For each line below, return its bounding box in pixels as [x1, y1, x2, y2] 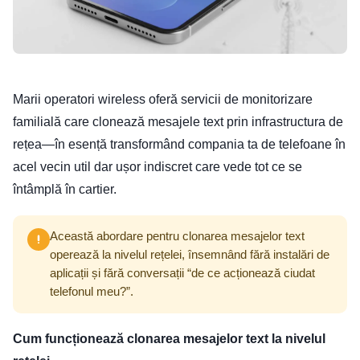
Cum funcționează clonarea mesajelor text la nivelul [13, 332, 325, 346]
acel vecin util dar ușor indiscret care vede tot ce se [13, 160, 302, 174]
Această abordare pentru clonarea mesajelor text [50, 230, 305, 243]
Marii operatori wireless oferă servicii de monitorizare [13, 92, 313, 107]
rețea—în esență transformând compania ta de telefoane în [13, 137, 346, 152]
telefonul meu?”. [50, 285, 133, 299]
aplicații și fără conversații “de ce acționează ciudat [50, 267, 315, 280]
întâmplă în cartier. [13, 182, 117, 197]
